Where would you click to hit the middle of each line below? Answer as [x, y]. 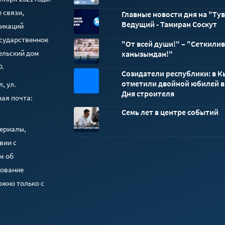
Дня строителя [148, 93]
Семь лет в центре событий [170, 112]
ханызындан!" [147, 54]
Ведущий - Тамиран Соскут [169, 24]
